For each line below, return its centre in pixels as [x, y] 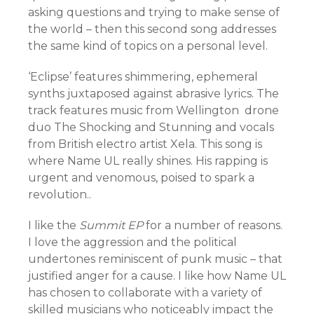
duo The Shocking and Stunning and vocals [151, 128]
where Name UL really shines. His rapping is [148, 161]
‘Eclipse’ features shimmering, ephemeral [143, 77]
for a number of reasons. [214, 226]
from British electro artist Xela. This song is [145, 144]
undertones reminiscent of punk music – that [155, 259]
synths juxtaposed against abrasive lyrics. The [153, 94]
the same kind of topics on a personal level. [148, 46]
